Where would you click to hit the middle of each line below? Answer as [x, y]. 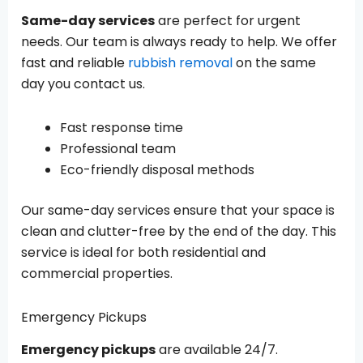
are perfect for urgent [228, 20]
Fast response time [122, 127]
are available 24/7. [217, 350]
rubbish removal [180, 62]
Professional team [118, 148]
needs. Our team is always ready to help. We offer [179, 41]
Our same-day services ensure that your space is [178, 210]
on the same [274, 62]
